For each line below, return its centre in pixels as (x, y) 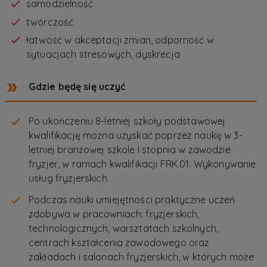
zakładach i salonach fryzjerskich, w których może (142, 257)
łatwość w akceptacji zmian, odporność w (120, 40)
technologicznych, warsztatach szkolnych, (124, 229)
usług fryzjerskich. (69, 178)
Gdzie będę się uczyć (77, 87)
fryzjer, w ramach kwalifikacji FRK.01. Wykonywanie (142, 164)
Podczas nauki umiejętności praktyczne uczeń (132, 200)
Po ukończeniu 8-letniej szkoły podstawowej (127, 121)
